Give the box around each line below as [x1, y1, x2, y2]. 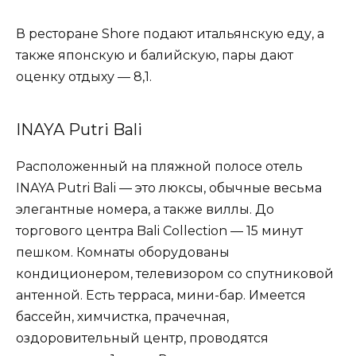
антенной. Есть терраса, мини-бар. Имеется [16, 287, 306, 303]
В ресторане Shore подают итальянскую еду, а [16, 25, 324, 41]
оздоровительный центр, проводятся [16, 330, 269, 346]
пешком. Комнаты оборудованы [16, 244, 230, 260]
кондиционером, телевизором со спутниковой [16, 265, 334, 281]
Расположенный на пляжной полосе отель [16, 158, 303, 174]
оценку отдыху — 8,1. [16, 68, 152, 84]
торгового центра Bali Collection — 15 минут [16, 222, 303, 238]
